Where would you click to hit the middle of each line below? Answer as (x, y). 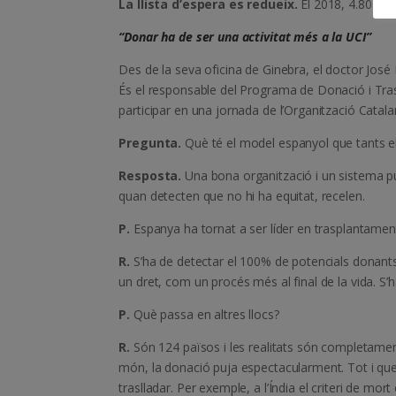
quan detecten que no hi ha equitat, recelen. (242, 196)
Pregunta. (150, 143)
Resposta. (152, 176)
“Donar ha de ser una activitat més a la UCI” (245, 37)
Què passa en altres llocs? (206, 315)
